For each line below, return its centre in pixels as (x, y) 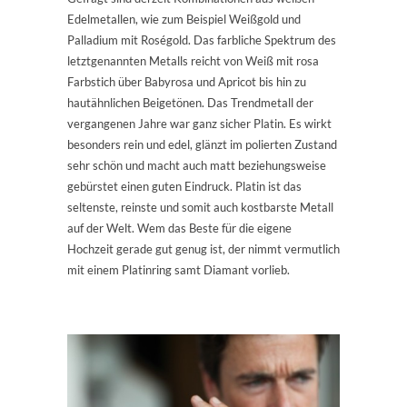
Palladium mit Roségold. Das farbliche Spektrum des (202, 40)
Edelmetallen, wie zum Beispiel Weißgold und (184, 20)
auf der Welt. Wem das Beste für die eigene (179, 228)
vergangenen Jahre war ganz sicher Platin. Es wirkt (199, 124)
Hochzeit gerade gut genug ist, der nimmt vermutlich (203, 249)
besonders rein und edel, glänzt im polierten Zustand (202, 145)
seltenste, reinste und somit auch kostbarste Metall (200, 208)
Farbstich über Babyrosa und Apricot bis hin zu (187, 82)
